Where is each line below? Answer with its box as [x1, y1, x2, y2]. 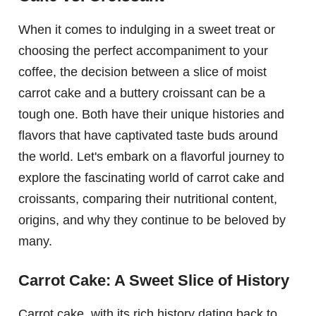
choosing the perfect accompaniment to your [18, 44, 268, 59]
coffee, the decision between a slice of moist [18, 65, 267, 80]
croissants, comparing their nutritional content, [18, 192, 277, 207]
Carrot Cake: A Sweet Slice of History [18, 272, 289, 290]
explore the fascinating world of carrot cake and [18, 171, 284, 186]
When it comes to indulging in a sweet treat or [18, 23, 275, 37]
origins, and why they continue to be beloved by [18, 213, 286, 228]
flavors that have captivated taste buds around [18, 128, 278, 143]
